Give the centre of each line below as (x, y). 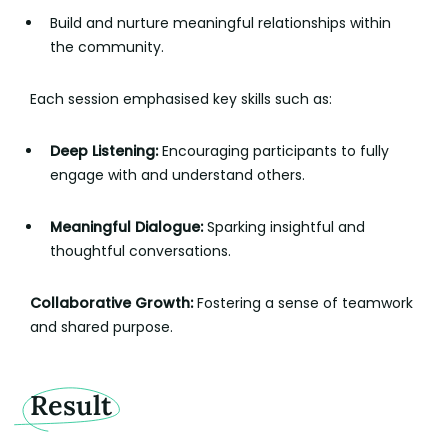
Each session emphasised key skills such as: (181, 99)
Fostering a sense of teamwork (303, 303)
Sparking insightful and (283, 227)
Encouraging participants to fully (273, 151)
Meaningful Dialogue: (126, 227)
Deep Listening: (103, 151)
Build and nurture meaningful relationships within (220, 23)
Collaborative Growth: (111, 303)
